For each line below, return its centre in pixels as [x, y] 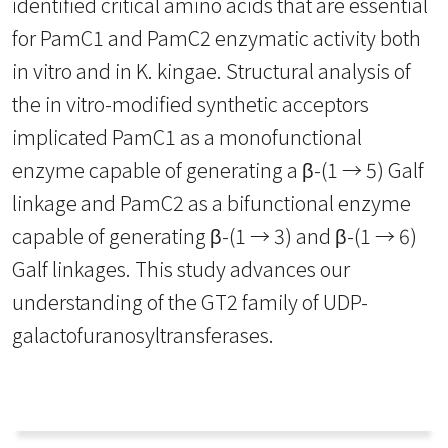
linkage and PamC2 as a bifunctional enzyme [211, 202]
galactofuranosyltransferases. [143, 334]
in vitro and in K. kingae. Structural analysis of [211, 70]
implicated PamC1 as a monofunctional [187, 136]
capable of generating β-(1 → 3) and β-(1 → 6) [214, 235]
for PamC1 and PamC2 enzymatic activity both [216, 37]
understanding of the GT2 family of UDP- [190, 301]
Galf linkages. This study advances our [181, 268]
